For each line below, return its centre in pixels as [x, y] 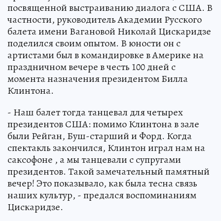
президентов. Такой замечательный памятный [109, 171]
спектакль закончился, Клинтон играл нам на [106, 147]
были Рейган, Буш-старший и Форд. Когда [100, 136]
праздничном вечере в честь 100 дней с [92, 67]
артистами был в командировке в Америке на [106, 55]
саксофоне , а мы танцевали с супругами [94, 159]
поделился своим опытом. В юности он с [94, 43]
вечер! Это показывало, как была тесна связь [102, 183]
